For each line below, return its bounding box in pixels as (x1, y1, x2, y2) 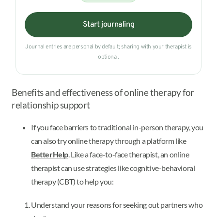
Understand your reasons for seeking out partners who (31, 200, 203, 209)
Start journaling (82, 20, 135, 30)
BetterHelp (31, 149, 68, 159)
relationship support (12, 100, 90, 111)
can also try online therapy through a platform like (31, 136, 186, 145)
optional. (98, 53, 119, 62)
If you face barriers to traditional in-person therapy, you (31, 122, 203, 132)
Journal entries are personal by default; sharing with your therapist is (25, 43, 192, 51)
